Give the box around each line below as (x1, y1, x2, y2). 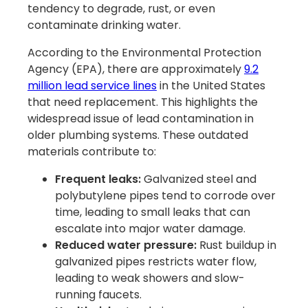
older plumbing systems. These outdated (27, 127, 248, 144)
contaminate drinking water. (27, 17, 184, 34)
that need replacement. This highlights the (27, 94, 258, 111)
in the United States (157, 78, 265, 94)
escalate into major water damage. (55, 221, 245, 237)
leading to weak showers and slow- (55, 270, 245, 287)
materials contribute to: (27, 144, 156, 160)
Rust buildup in (199, 237, 276, 254)
